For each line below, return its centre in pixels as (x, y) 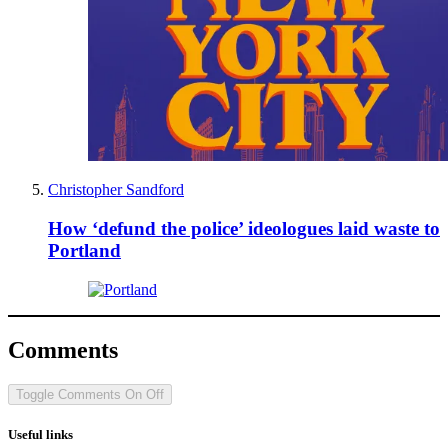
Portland (84, 251)
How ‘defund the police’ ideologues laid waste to (244, 229)
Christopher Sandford (116, 190)
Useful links (40, 434)
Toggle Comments (68, 394)
